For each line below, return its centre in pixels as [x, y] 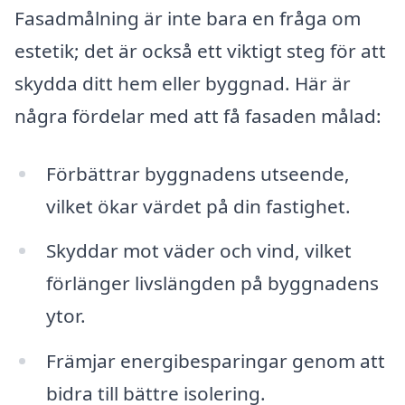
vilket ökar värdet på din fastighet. [198, 206]
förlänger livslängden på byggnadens [212, 283]
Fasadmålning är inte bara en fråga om [188, 18]
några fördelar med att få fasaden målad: [198, 115]
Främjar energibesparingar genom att [215, 361]
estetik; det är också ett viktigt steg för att [200, 50]
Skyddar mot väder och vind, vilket [198, 251]
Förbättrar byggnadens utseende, [198, 173]
